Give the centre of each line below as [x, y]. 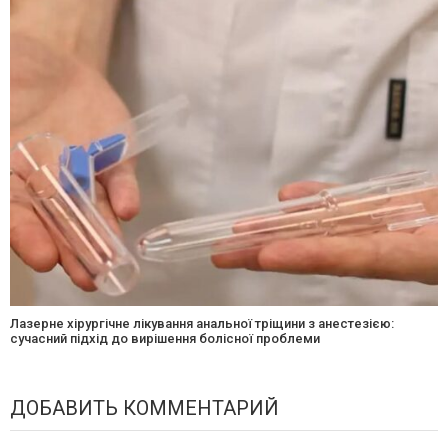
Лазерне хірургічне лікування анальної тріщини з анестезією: [202, 324]
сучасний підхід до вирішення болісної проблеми [165, 339]
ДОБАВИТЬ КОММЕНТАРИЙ [144, 408]
